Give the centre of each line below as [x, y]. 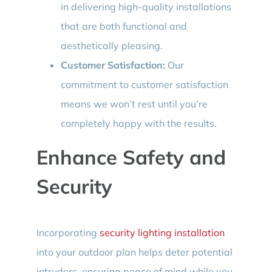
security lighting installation [162, 232]
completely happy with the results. [138, 123]
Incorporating [68, 232]
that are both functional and [124, 26]
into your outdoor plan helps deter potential [134, 252]
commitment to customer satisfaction [144, 84]
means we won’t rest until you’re [134, 104]
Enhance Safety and [131, 157]
